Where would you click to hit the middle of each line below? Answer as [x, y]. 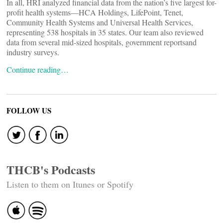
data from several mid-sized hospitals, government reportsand [102, 42]
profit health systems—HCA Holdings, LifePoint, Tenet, [95, 12]
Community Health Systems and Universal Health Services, [100, 22]
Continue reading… [38, 69]
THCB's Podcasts [51, 169]
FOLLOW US [29, 111]
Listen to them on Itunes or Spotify [70, 184]
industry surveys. [33, 52]
